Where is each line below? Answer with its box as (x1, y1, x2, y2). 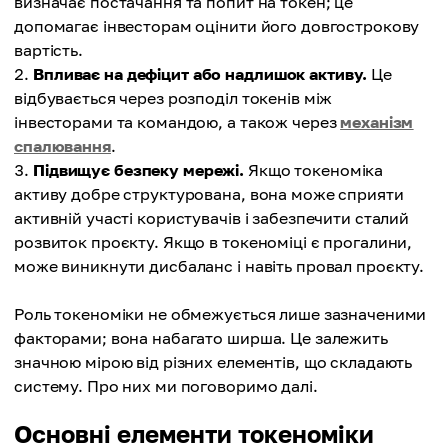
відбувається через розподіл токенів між (14, 88, 333, 108)
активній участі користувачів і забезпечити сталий (14, 208, 410, 228)
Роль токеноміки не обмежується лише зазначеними (14, 304, 427, 324)
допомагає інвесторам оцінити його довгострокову (14, 16, 420, 36)
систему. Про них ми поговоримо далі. (14, 376, 318, 396)
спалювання (14, 136, 111, 156)
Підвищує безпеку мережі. (33, 160, 245, 180)
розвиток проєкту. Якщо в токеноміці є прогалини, (14, 232, 413, 252)
